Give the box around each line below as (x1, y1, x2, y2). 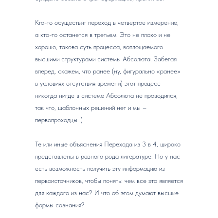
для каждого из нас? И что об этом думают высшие (35, 189, 179, 197)
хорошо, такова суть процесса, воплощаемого (35, 43, 163, 51)
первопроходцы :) (35, 116, 83, 124)
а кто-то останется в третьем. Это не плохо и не (35, 31, 170, 38)
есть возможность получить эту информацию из (35, 164, 165, 172)
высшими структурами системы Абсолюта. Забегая (35, 55, 177, 63)
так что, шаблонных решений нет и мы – (35, 104, 146, 111)
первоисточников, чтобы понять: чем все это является (35, 177, 183, 184)
